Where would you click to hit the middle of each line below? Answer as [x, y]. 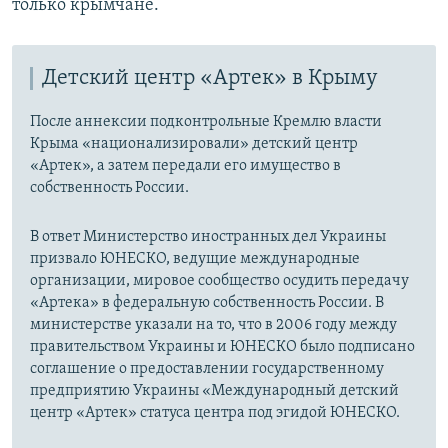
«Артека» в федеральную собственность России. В [207, 302]
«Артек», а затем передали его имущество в [185, 165]
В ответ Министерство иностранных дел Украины [208, 236]
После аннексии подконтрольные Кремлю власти [206, 121]
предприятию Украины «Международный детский [214, 390]
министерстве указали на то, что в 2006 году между [213, 324]
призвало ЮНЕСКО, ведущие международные [195, 258]
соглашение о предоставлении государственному [207, 368]
